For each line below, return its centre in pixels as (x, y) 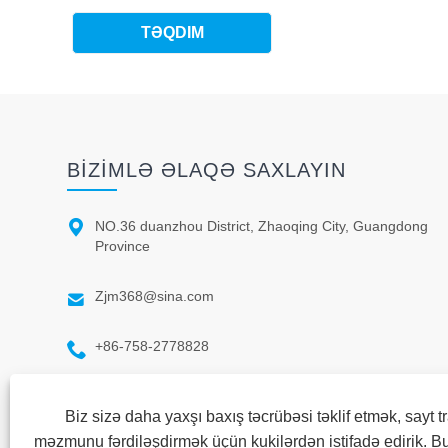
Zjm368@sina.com (155, 296)
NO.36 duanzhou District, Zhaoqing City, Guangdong (262, 226)
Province (123, 246)
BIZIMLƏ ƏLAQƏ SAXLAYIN (207, 170)
